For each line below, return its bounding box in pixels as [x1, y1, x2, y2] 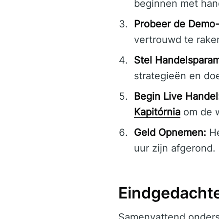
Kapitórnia [134, 106, 180, 118]
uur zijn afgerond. [134, 142, 216, 154]
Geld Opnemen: [134, 127, 206, 139]
